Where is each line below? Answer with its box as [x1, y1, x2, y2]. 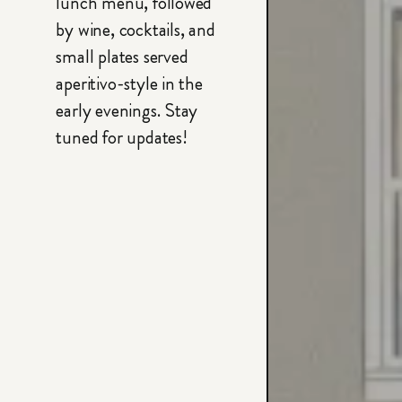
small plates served [56, 48, 188, 69]
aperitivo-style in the [56, 75, 203, 96]
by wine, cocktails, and [56, 22, 215, 42]
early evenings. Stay [56, 102, 198, 123]
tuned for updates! [56, 129, 188, 150]
